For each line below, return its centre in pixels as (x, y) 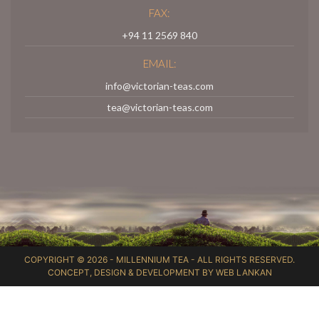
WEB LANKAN (244, 272)
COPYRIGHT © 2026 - (70, 260)
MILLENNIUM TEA (152, 260)
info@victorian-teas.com (159, 86)
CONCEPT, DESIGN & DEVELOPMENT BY (131, 272)
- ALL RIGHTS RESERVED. (242, 260)
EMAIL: (159, 63)
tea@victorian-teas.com (159, 107)
